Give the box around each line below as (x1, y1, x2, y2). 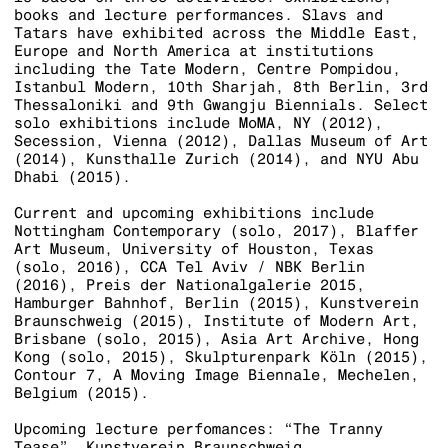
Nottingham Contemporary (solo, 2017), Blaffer (13, 222, 419, 240)
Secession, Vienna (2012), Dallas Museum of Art (13, 132, 428, 150)
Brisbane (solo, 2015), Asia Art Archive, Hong (13, 330, 419, 348)
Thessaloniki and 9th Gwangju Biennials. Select (13, 96, 428, 114)
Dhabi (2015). (13, 168, 131, 186)
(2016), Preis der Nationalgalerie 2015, (13, 276, 365, 294)
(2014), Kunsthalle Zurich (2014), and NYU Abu (13, 150, 419, 168)
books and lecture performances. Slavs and (13, 6, 383, 24)
